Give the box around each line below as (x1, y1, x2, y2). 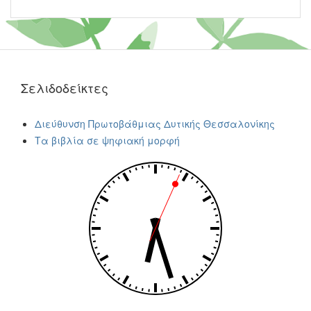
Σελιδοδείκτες (21, 78, 108, 96)
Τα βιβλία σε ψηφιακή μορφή (35, 133, 180, 147)
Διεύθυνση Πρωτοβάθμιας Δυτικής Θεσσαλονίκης (35, 117, 275, 131)
